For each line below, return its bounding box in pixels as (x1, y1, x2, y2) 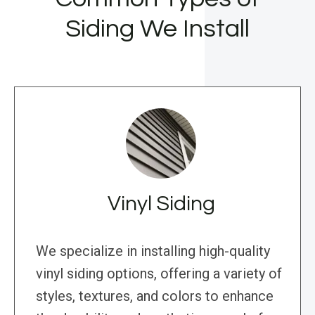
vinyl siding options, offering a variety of (36, 265, 282, 283)
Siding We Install (65, 15, 250, 43)
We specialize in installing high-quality (36, 243, 270, 260)
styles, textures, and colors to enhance (36, 288, 274, 305)
